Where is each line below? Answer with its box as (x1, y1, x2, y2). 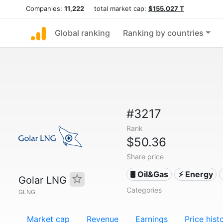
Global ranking (55, 28, 110, 38)
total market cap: (84, 4, 148, 12)
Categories (126, 186, 162, 194)
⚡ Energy (178, 169, 213, 179)
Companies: (26, 4, 64, 12)
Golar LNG (18, 174, 70, 186)
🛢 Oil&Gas (130, 169, 169, 179)
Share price (126, 152, 164, 161)
